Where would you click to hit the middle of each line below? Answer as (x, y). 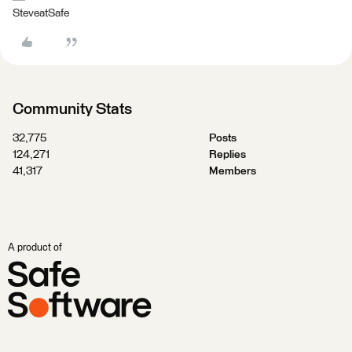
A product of (35, 248)
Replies (227, 155)
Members (232, 171)
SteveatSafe (41, 13)
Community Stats (72, 109)
